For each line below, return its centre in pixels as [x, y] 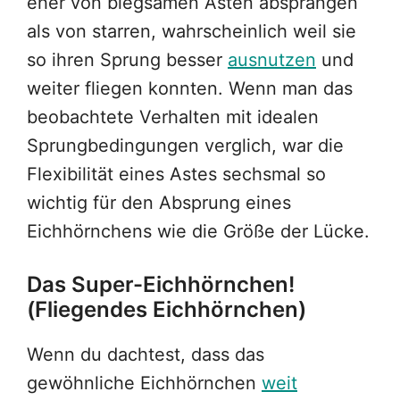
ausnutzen [272, 60]
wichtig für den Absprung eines [159, 203]
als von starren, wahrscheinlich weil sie [192, 32]
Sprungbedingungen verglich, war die [185, 146]
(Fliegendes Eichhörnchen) [167, 310]
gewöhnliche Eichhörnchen [144, 383]
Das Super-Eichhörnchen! [161, 285]
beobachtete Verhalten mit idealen [173, 117]
